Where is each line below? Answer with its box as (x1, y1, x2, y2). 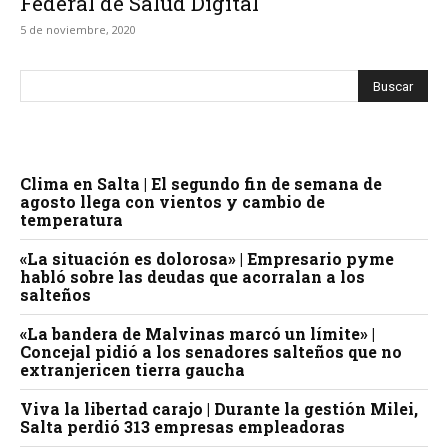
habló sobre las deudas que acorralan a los (20, 266, 365, 288)
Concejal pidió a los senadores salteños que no (20, 341, 402, 363)
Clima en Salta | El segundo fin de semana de (20, 173, 382, 195)
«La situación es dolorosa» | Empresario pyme (20, 248, 394, 270)
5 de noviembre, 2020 (20, 22, 136, 38)
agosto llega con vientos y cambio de (20, 191, 325, 213)
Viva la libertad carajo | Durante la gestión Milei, (20, 398, 418, 420)
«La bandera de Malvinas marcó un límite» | (20, 323, 375, 345)
